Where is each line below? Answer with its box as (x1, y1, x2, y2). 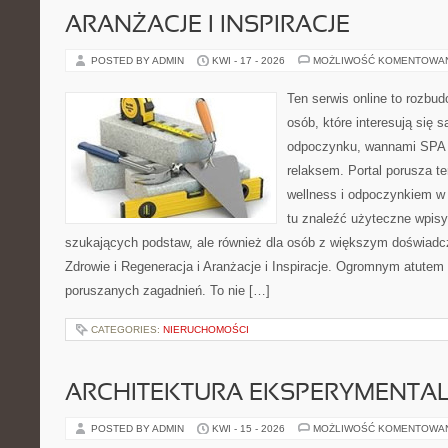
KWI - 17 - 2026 (212, 55, 285, 66)
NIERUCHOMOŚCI (163, 324, 249, 335)
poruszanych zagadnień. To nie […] (65, 283, 270, 298)
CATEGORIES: (91, 324, 163, 335)
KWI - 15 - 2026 (212, 423, 285, 434)
